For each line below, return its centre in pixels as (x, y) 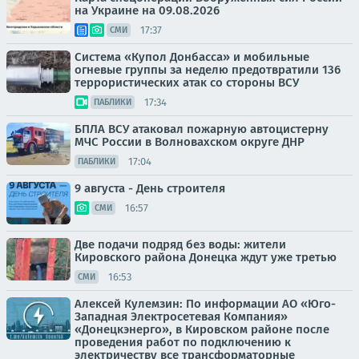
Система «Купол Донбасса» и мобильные (192, 57)
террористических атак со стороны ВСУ (187, 83)
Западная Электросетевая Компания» (181, 317)
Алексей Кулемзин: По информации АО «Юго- (205, 304)
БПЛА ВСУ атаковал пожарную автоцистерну (202, 129)
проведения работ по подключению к (183, 342)
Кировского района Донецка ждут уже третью (206, 257)
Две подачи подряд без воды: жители (180, 244)
